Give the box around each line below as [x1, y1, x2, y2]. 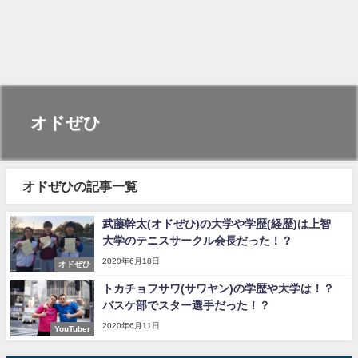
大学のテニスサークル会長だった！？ [102, 235, 292, 246]
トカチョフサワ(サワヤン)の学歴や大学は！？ [102, 283, 334, 294]
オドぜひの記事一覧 [22, 180, 137, 193]
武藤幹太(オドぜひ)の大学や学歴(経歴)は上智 [102, 218, 331, 229]
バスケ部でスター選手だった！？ [102, 300, 270, 311]
